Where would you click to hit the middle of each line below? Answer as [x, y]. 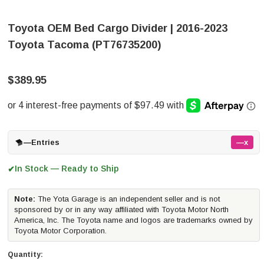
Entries [45, 142]
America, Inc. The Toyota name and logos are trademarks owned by [133, 220]
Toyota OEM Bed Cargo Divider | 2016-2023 [118, 28]
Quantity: [25, 255]
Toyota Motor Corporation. [60, 231]
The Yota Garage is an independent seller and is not [128, 199]
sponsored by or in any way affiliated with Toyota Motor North [121, 209]
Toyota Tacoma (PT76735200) [84, 45]
